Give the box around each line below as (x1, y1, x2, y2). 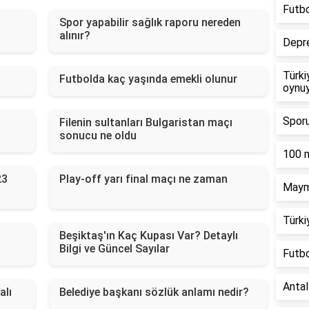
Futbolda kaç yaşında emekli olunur (59, 72, 237, 86)
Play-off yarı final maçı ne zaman (59, 172, 228, 186)
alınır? (59, 29, 90, 43)
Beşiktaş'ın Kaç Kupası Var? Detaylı (59, 229, 238, 243)
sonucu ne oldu (59, 129, 137, 143)
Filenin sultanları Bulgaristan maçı (59, 116, 232, 130)
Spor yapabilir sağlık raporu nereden (59, 16, 241, 30)
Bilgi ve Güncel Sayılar (59, 242, 170, 256)
